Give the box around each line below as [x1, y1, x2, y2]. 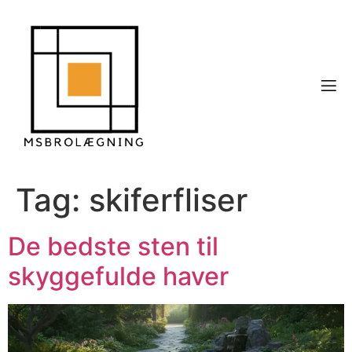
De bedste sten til [8, 231, 218, 262]
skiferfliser [89, 181, 247, 220]
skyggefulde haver [8, 261, 229, 292]
